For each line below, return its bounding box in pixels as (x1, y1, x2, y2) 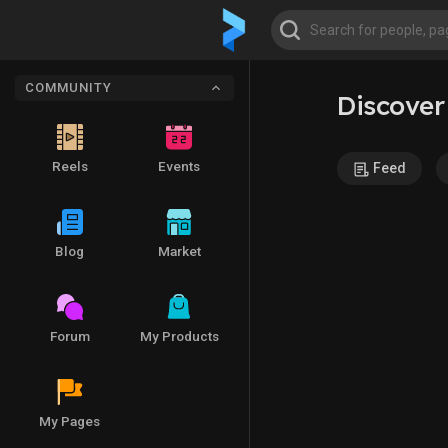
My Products (139, 328, 219, 344)
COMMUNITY (25, 80, 112, 95)
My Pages (39, 413, 101, 429)
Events (158, 158, 201, 174)
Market (157, 243, 201, 259)
